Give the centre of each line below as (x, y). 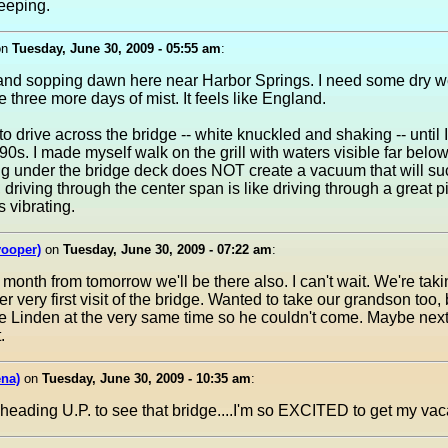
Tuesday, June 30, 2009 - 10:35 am (146, 378)
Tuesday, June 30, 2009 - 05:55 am (116, 48)
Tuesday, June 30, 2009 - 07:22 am (167, 249)
